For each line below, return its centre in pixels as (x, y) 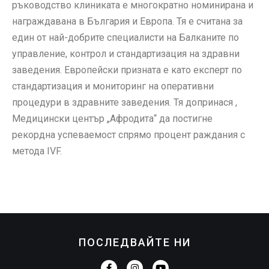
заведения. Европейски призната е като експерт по (127, 70)
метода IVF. (38, 151)
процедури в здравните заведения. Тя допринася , (125, 102)
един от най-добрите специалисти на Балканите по (125, 37)
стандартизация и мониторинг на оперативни (113, 86)
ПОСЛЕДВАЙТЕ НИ (134, 242)
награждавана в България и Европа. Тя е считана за (127, 21)
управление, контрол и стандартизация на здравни (126, 53)
